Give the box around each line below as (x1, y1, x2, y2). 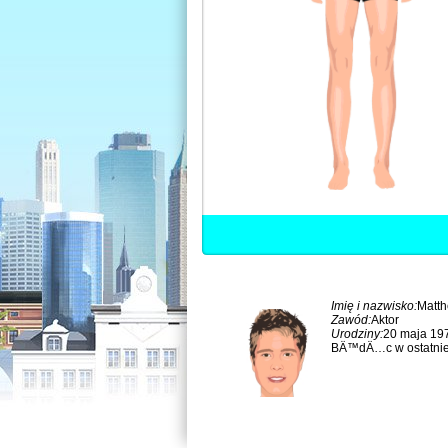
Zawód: (331, 313, 371, 327)
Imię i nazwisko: (331, 299, 417, 313)
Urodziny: (331, 327, 383, 341)
